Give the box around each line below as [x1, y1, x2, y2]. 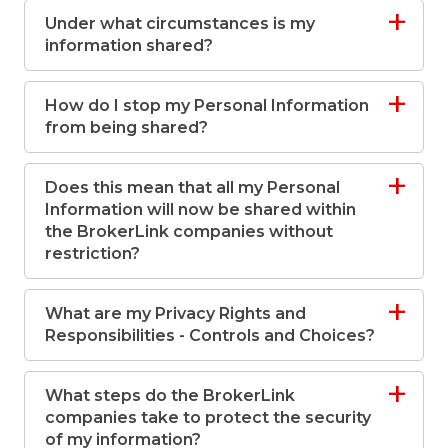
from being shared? [45, 118, 208, 138]
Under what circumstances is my [45, 14, 315, 34]
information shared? [45, 36, 213, 56]
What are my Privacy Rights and [45, 304, 306, 324]
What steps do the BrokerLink [45, 386, 295, 406]
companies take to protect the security [45, 408, 371, 428]
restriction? [45, 244, 140, 264]
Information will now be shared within [45, 200, 356, 220]
